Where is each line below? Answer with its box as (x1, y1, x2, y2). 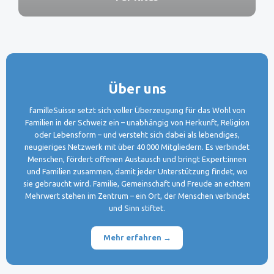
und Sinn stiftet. (109, 204, 165, 213)
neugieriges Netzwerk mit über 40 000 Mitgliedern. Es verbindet (24, 143, 250, 152)
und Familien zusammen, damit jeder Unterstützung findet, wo (26, 167, 248, 176)
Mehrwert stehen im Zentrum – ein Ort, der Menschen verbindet (24, 191, 250, 201)
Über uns (108, 80, 166, 96)
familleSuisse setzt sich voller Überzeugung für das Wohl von (29, 106, 245, 115)
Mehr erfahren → (103, 233, 171, 242)
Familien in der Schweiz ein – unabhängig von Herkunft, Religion (24, 118, 250, 127)
